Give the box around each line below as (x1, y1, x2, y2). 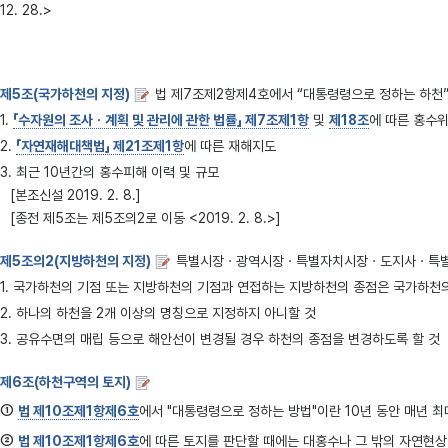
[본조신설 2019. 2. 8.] (10, 187, 141, 203)
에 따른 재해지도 (184, 138, 276, 154)
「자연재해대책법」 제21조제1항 (16, 138, 184, 154)
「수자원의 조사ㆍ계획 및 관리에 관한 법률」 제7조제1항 (13, 112, 309, 128)
